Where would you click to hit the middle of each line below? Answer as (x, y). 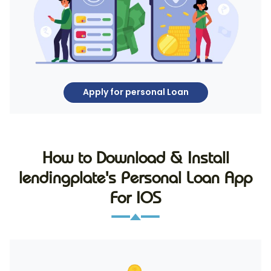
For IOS (135, 197)
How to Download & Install (135, 157)
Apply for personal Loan (135, 92)
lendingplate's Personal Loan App (135, 177)
